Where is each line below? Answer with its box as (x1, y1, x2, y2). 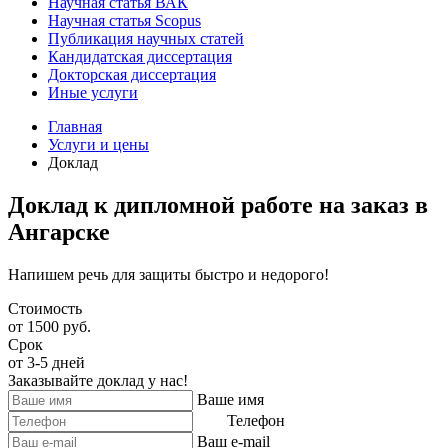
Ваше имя (197, 390, 264, 408)
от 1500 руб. (8, 317, 91, 335)
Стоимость (8, 299, 82, 317)
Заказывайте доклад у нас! (8, 371, 188, 389)
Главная (48, 118, 102, 135)
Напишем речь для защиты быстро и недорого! (8, 265, 329, 283)
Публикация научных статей (48, 30, 244, 47)
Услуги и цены (48, 136, 149, 153)
